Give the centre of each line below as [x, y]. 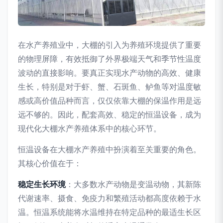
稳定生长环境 [42, 184]
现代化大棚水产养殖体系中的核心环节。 [90, 128]
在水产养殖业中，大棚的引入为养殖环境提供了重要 [110, 45]
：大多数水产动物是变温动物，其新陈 [133, 184]
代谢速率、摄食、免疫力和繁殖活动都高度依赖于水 [110, 198]
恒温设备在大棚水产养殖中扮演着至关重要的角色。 [110, 149]
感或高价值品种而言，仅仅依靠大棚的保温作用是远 [110, 100]
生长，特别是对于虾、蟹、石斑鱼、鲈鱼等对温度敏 [110, 86]
